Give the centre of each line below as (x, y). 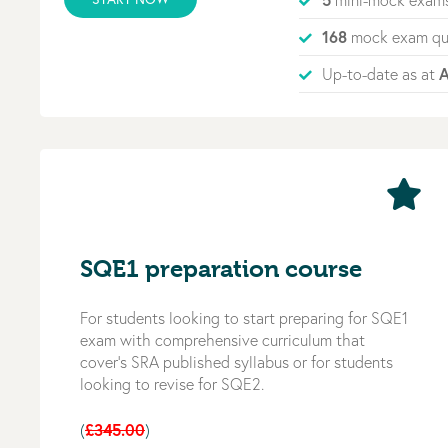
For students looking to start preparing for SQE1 (244, 317)
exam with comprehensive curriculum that (222, 339)
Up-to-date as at (380, 74)
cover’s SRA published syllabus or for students (236, 361)
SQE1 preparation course (221, 268)
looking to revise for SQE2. (172, 383)
